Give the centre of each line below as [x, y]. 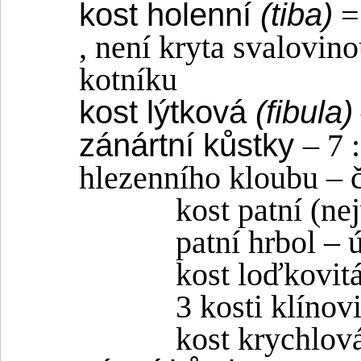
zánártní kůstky [191, 145]
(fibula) [304, 112]
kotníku [128, 80]
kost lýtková [167, 112]
